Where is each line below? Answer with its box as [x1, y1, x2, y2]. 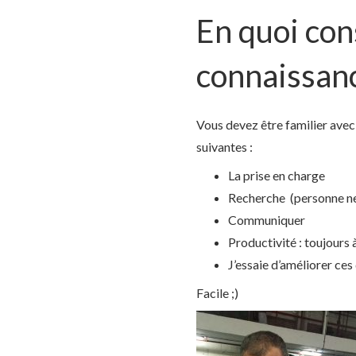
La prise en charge [228, 168, 325, 184]
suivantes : [196, 139, 253, 155]
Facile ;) [196, 285, 238, 301]
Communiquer [228, 212, 305, 228]
